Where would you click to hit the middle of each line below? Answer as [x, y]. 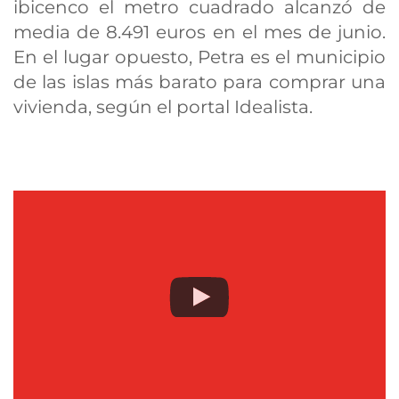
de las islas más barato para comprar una [199, 82]
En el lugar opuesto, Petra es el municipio [199, 57]
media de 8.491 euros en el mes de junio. [199, 32]
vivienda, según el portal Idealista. [163, 107]
